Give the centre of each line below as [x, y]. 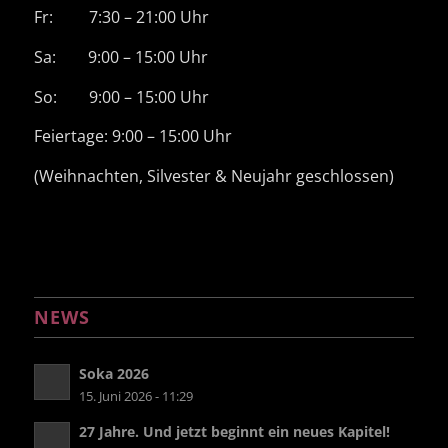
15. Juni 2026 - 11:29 [135, 397]
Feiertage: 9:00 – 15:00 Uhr [132, 136]
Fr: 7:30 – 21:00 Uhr [121, 17]
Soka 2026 [113, 374]
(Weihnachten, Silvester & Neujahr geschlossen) [213, 175]
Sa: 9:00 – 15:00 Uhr [120, 57]
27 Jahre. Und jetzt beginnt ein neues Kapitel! [234, 432]
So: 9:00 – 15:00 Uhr [121, 96]
